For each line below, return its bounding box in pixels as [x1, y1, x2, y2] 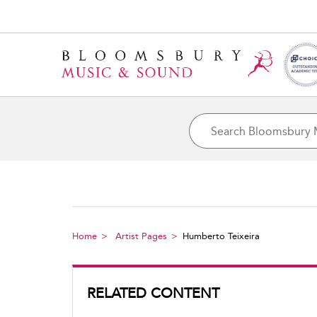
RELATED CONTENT [87, 284, 219, 301]
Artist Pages [115, 231, 167, 241]
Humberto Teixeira [183, 231, 260, 241]
